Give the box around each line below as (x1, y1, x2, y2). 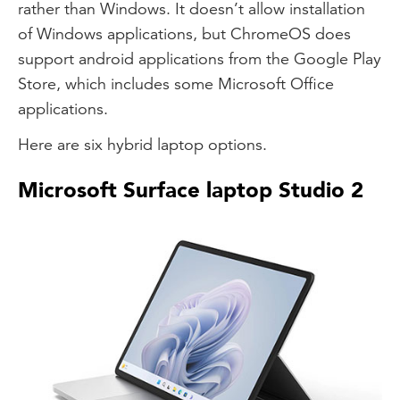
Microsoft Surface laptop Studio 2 (18, 176, 363, 205)
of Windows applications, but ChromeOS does (18, 23, 351, 44)
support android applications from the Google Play (18, 48, 381, 69)
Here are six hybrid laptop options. (18, 134, 267, 154)
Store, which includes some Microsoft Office (18, 73, 334, 94)
